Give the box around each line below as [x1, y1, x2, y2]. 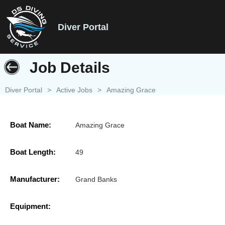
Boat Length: [10, 148, 56, 157]
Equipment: [10, 202, 51, 211]
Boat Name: [10, 121, 51, 130]
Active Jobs [56, 86, 92, 94]
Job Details [30, 59, 110, 76]
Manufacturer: [10, 175, 60, 184]
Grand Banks [75, 175, 117, 184]
